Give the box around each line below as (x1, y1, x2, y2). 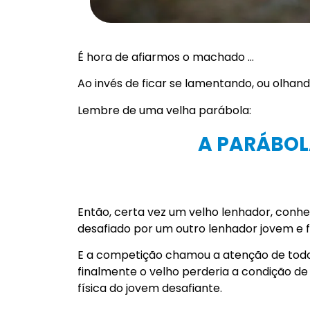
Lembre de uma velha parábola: (77, 102, 251, 118)
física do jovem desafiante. (77, 280, 222, 297)
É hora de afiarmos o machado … (77, 48, 254, 65)
